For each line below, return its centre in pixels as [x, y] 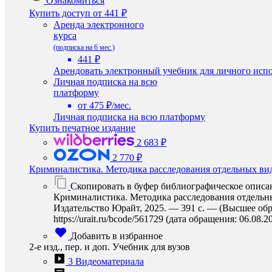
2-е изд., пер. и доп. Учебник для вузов [110, 247]
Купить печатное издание [82, 128]
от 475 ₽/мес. [104, 105]
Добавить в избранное [117, 236]
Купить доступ [60, 13]
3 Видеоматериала [106, 261]
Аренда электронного [99, 25]
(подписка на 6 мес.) [84, 47]
